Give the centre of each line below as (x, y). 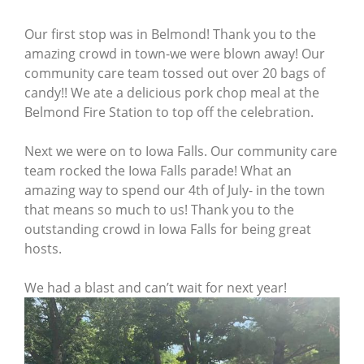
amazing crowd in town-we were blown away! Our (175, 53)
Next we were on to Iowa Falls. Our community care (181, 151)
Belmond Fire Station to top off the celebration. (169, 112)
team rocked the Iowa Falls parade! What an (158, 170)
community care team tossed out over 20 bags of (175, 73)
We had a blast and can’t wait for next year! (156, 287)
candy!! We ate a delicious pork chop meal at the (172, 92)
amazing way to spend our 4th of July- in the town (175, 190)
